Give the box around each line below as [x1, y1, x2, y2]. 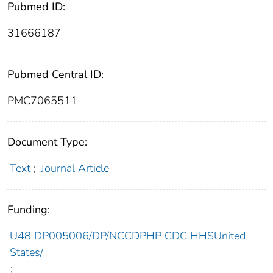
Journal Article [41, 161, 110, 176]
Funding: [7, 202, 50, 218]
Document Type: [7, 135, 87, 150]
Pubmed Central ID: [7, 67, 104, 82]
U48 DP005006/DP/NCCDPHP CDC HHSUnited [9, 229, 246, 244]
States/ [9, 245, 43, 260]
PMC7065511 [7, 93, 77, 108]
